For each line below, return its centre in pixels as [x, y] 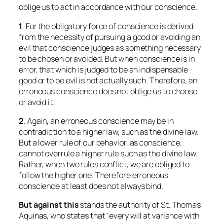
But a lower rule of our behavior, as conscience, [101, 142]
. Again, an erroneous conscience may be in [98, 121]
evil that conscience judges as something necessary [110, 48]
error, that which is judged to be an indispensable [103, 69]
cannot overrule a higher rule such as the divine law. [108, 153]
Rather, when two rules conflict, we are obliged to [104, 164]
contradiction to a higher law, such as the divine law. [109, 131]
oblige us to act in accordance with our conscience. [108, 7]
